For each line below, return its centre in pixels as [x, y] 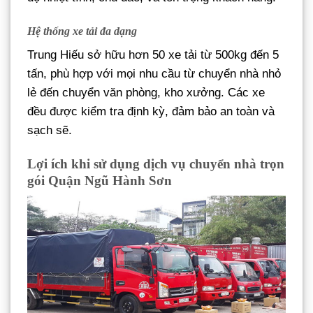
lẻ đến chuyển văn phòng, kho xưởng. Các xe [146, 93]
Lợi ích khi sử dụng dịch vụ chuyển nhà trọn [156, 163]
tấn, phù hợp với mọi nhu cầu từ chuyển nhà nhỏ [154, 74]
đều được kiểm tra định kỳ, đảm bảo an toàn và [151, 112]
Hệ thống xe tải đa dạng [82, 31]
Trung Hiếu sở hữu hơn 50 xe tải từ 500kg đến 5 [153, 55]
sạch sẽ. [50, 131]
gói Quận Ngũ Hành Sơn [100, 180]
